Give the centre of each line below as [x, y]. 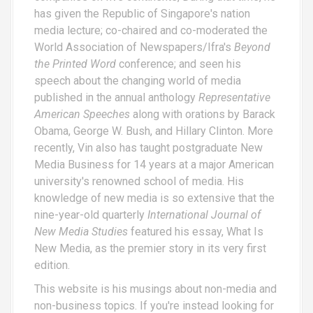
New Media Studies [81, 231]
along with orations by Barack [203, 114]
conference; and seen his [179, 64]
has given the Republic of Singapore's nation [142, 13]
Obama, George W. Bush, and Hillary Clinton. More [154, 131]
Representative [234, 97]
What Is [245, 231]
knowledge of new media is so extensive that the [154, 198]
